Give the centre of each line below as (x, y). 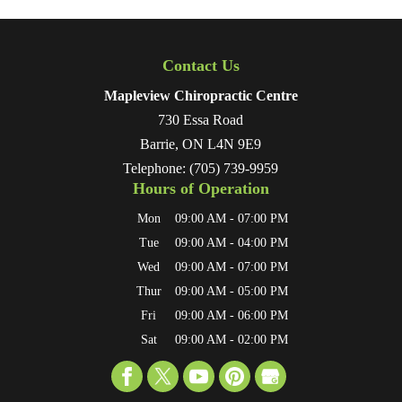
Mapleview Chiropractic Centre (201, 96)
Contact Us (201, 66)
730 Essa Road (201, 120)
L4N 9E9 (235, 144)
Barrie (158, 144)
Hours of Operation (201, 189)
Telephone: (157, 169)
